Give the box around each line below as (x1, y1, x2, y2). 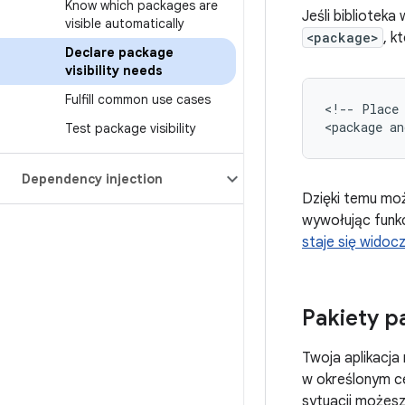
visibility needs (65, 62, 163, 79)
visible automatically (65, 15, 184, 32)
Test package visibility (65, 120, 196, 137)
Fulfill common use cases (65, 91, 211, 108)
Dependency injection (22, 171, 163, 187)
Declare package (65, 44, 174, 61)
